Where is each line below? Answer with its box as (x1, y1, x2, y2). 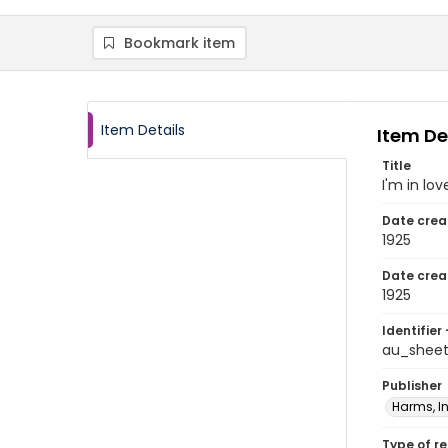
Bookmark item (124, 33, 235, 53)
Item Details (101, 120, 185, 140)
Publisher (382, 377, 442, 394)
